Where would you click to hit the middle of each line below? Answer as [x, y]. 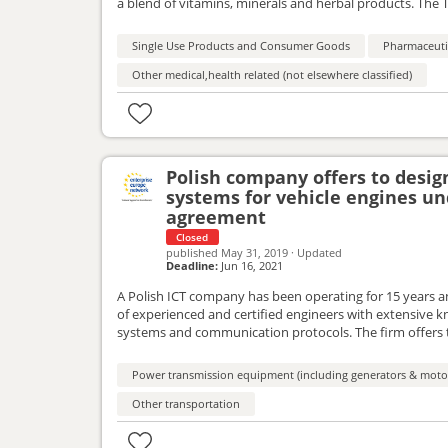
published [192, 253]
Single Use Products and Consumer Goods [241, 46]
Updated [320, 253]
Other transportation [186, 404]
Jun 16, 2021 [251, 266]
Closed [192, 237]
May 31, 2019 [255, 253]
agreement [216, 217]
